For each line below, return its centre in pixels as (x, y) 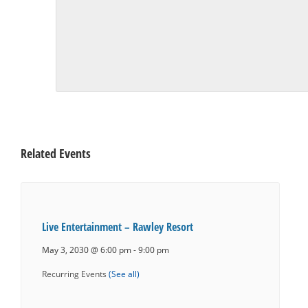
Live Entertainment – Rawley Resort (117, 227)
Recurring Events (75, 273)
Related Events (56, 154)
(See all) (124, 273)
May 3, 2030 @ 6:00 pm (86, 250)
